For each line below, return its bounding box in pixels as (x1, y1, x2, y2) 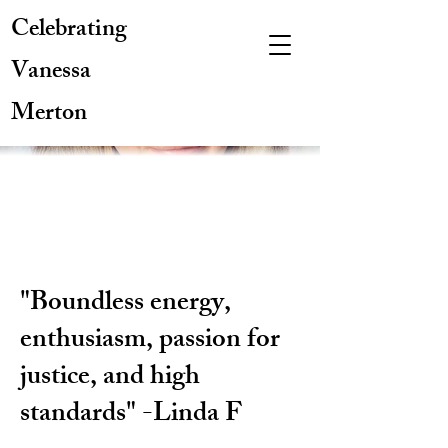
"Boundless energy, (20, 281, 231, 328)
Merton (11, 94, 87, 136)
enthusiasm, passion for (20, 318, 280, 365)
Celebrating (11, 10, 127, 52)
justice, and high (20, 355, 200, 402)
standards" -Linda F (20, 392, 242, 439)
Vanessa (11, 52, 91, 94)
